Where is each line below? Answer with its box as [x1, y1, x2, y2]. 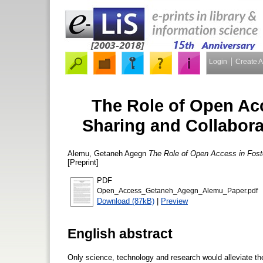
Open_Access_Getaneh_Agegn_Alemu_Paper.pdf [97, 187, 258, 194]
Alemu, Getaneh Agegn [68, 149, 146, 158]
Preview [161, 196, 188, 205]
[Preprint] [68, 157, 99, 167]
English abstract [68, 225, 173, 241]
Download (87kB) [97, 196, 154, 205]
